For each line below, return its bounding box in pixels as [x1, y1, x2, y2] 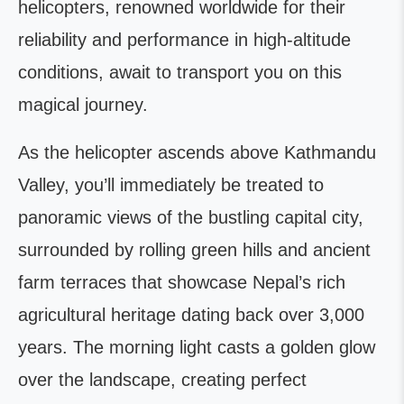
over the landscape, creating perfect [18, 370, 307, 390]
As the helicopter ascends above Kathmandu [18, 142, 376, 163]
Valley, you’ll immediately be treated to [18, 175, 324, 196]
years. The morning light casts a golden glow [18, 337, 375, 358]
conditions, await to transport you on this [18, 62, 342, 83]
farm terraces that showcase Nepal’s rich [18, 272, 345, 293]
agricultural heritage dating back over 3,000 [18, 305, 364, 326]
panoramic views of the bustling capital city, [18, 207, 363, 228]
